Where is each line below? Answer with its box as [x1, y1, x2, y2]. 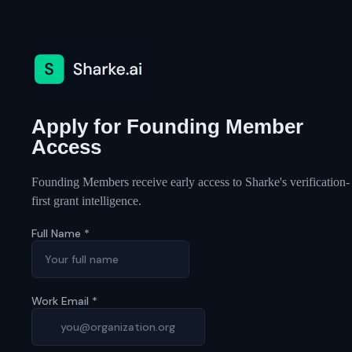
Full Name [31, 226, 84, 241]
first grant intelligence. [31, 194, 141, 208]
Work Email [31, 294, 92, 309]
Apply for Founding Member [31, 115, 303, 139]
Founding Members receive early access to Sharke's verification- [31, 175, 350, 189]
